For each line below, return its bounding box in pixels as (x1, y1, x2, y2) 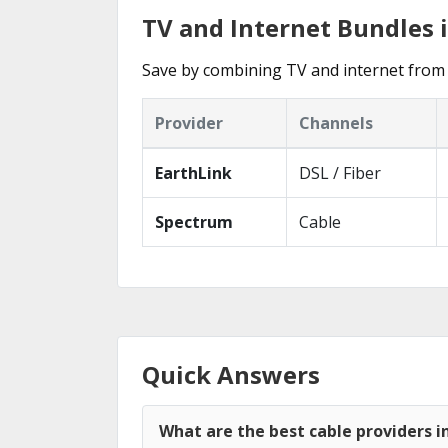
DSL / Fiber (299, 161, 381, 184)
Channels (299, 111, 373, 134)
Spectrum (155, 210, 233, 233)
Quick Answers (142, 357, 320, 391)
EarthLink (155, 161, 232, 184)
